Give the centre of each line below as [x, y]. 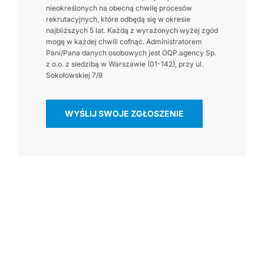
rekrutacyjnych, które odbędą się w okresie [118, 19]
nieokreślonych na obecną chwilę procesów [119, 8]
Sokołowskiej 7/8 [74, 75]
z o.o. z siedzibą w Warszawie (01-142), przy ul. [124, 64]
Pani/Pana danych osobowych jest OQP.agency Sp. [131, 52]
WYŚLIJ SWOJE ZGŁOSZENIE [124, 113]
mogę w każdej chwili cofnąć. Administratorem [124, 41]
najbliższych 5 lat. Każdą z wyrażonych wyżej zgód [132, 30]
